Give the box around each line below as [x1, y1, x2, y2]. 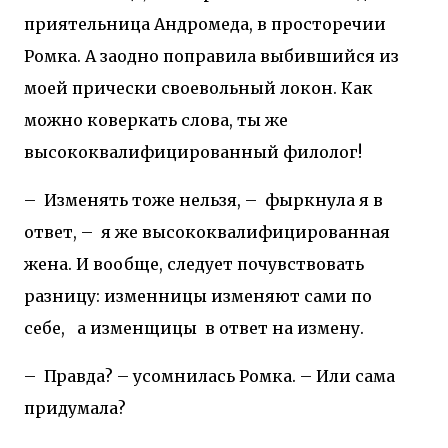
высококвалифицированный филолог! [24, 141, 362, 162]
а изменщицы [77, 317, 197, 338]
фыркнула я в [265, 189, 383, 210]
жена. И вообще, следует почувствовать [24, 253, 364, 274]
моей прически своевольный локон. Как [24, 77, 373, 98]
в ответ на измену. [205, 317, 364, 338]
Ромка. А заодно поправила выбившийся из [24, 45, 399, 66]
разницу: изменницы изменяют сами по [24, 285, 372, 306]
